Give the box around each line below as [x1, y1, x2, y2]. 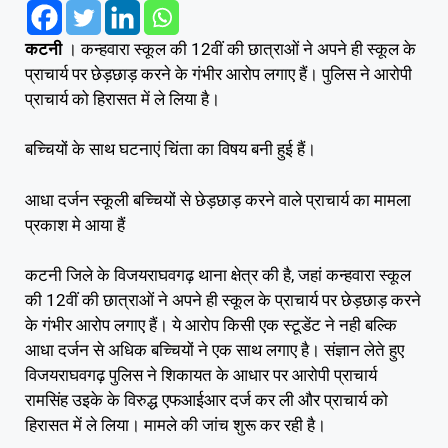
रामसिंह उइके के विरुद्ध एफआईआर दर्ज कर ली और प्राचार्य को [25, 390, 388, 411]
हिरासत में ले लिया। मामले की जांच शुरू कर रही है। [25, 415, 326, 436]
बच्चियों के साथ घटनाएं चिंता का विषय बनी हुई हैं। [25, 139, 316, 160]
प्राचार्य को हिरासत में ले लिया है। [25, 88, 220, 109]
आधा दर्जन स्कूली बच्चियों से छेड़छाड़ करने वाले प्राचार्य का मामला [25, 189, 411, 210]
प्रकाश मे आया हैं [25, 214, 125, 235]
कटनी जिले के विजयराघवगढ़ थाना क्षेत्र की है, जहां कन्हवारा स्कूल [25, 265, 411, 286]
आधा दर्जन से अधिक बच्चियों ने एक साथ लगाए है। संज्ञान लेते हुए [25, 340, 404, 361]
